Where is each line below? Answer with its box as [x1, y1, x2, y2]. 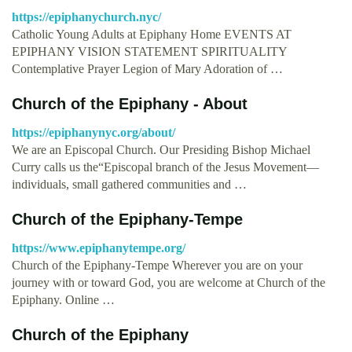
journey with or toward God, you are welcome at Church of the [12, 275, 325, 289]
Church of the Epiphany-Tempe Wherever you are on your [12, 258, 302, 272]
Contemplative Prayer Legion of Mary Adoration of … [12, 61, 283, 75]
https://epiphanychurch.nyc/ [12, 9, 161, 24]
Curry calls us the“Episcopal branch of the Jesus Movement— [12, 159, 319, 174]
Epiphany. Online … [12, 292, 115, 306]
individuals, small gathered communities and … [12, 177, 247, 191]
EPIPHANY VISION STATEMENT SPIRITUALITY [12, 44, 287, 58]
